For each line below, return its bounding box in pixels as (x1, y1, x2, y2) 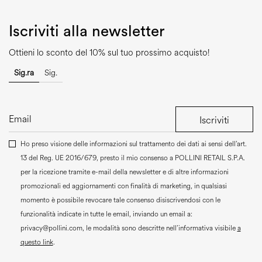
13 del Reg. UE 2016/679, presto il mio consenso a (20, 153, 175, 164)
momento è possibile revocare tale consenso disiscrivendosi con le (20, 195, 220, 206)
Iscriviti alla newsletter (9, 24, 165, 40)
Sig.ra (14, 67, 34, 79)
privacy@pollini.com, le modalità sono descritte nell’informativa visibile (20, 223, 237, 234)
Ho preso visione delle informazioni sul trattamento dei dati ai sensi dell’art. (20, 139, 247, 150)
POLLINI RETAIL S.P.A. (174, 153, 245, 164)
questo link (20, 237, 53, 248)
